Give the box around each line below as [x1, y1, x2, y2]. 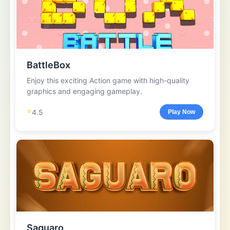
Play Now [168, 108, 195, 116]
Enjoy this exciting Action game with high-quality [27, 76, 189, 85]
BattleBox [27, 60, 70, 70]
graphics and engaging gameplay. [27, 87, 142, 95]
